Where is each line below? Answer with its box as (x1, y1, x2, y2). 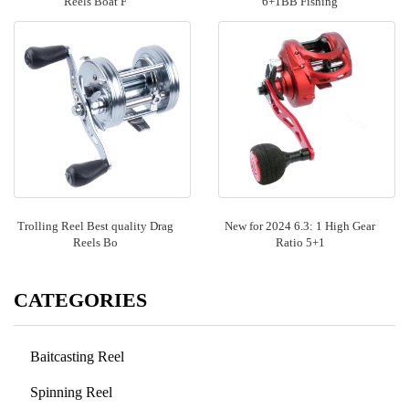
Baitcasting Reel (30, 349, 124, 364)
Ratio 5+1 (275, 236, 325, 249)
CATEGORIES (14, 288, 147, 311)
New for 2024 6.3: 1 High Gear (225, 219, 375, 233)
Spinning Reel (30, 384, 112, 400)
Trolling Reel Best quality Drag (17, 219, 173, 233)
